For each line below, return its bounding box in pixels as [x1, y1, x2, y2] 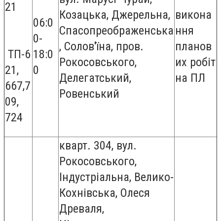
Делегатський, [59, 71, 131, 85]
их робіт [175, 55, 216, 69]
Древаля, [59, 202, 104, 216]
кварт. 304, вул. [59, 139, 137, 152]
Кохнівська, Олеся [59, 186, 150, 200]
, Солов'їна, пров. [59, 39, 144, 53]
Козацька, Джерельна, [59, 8, 170, 22]
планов [175, 39, 212, 53]
